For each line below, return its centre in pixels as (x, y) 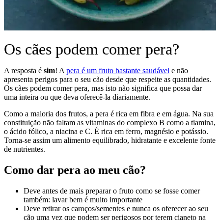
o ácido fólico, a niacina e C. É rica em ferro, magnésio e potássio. (106, 131)
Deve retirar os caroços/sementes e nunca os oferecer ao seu (116, 208)
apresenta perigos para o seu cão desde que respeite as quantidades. (108, 79)
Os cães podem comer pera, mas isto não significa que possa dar (103, 88)
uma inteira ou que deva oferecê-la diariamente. (77, 97)
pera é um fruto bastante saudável (118, 70)
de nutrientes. (25, 149)
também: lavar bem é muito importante (83, 199)
